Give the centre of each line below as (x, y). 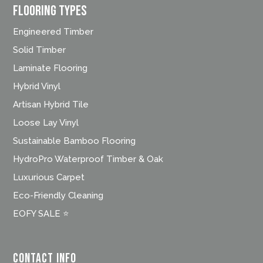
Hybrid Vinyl (37, 87)
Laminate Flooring (50, 68)
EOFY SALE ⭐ (41, 214)
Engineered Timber (53, 32)
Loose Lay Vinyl (46, 123)
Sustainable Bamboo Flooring (75, 141)
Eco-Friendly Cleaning (58, 196)
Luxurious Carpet (49, 178)
